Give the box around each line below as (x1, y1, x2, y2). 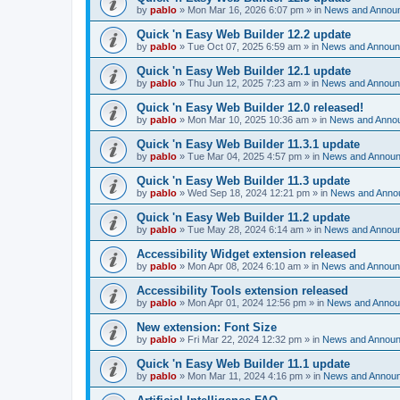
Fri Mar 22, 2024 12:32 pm (187, 334, 302, 345)
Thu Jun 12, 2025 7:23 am (187, 78, 301, 88)
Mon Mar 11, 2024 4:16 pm (187, 371, 303, 381)
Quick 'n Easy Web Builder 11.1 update (137, 357, 350, 371)
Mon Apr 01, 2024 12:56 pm (187, 297, 306, 308)
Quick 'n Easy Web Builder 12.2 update (137, 28, 351, 41)
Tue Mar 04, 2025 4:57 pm (187, 151, 302, 162)
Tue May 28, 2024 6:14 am (187, 224, 304, 235)
